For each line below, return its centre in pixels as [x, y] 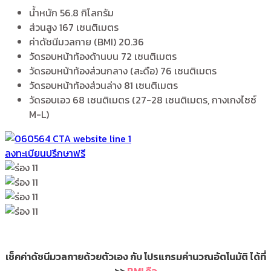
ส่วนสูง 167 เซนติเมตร [74, 28]
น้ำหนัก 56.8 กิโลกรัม [71, 13]
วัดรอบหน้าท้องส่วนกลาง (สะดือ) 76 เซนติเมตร [123, 71]
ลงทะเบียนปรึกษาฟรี [45, 153]
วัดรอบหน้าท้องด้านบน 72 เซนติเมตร [103, 57]
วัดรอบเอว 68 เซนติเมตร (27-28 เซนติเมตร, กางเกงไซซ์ [143, 100]
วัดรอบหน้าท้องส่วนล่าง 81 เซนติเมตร [103, 86]
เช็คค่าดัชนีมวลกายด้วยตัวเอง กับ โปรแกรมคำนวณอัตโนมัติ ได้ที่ [135, 257]
